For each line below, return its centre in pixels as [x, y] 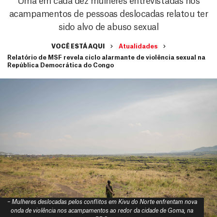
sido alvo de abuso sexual [108, 27]
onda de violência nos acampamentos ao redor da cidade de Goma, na [102, 211]
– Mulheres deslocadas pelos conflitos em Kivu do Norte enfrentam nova [102, 202]
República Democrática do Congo [61, 65]
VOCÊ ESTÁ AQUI [78, 46]
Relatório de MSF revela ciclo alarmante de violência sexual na [106, 58]
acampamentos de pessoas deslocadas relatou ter [108, 14]
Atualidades [138, 46]
